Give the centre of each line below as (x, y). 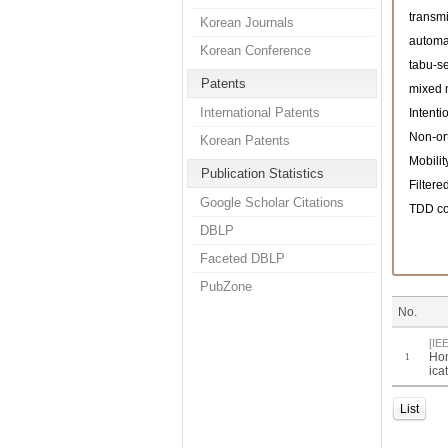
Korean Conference (255, 50)
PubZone (226, 286)
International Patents (260, 112)
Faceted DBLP (242, 258)
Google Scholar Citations (272, 202)
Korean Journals (247, 22)
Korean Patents (245, 140)
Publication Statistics (262, 173)
